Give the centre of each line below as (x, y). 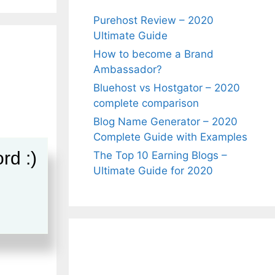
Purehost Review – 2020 (153, 20)
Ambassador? (128, 69)
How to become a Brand (153, 54)
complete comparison (146, 103)
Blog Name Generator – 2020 (165, 122)
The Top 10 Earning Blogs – (160, 155)
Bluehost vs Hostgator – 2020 (167, 88)
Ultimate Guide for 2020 (153, 171)
